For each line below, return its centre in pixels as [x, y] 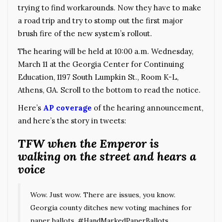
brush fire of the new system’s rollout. [85, 33]
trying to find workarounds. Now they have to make [110, 7]
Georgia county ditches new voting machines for [111, 207]
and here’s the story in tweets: [72, 120]
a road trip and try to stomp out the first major [100, 20]
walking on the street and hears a [107, 156]
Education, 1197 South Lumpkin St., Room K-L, [98, 77]
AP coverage [67, 108]
